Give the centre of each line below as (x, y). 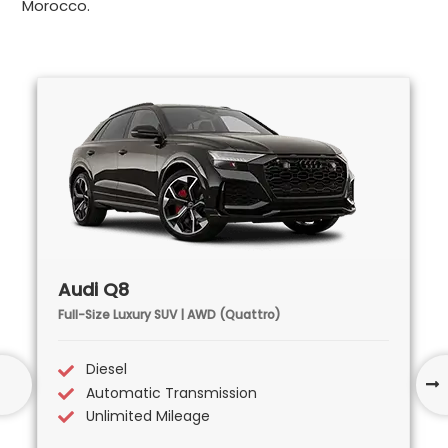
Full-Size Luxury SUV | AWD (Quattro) (170, 315)
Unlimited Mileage (148, 415)
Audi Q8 (94, 290)
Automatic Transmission (172, 392)
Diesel (107, 369)
